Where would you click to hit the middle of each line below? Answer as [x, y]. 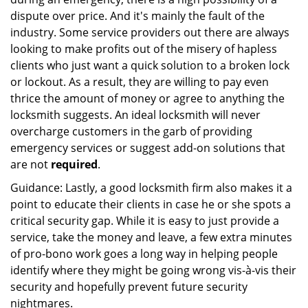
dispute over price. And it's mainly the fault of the [137, 16]
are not [31, 164]
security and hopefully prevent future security [129, 287]
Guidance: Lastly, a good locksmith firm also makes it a [151, 188]
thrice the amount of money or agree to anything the [147, 98]
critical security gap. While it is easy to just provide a [145, 221]
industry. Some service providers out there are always [150, 32]
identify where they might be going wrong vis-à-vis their [153, 270]
